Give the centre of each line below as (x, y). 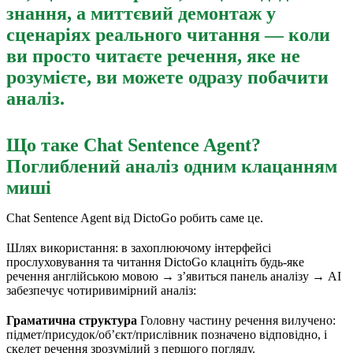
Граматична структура (72, 320)
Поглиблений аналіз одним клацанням (172, 166)
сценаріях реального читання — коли (168, 34)
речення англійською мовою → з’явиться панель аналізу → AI (174, 276)
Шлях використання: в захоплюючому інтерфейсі (139, 247)
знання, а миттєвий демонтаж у (141, 13)
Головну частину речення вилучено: (236, 320)
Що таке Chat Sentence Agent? (134, 145)
